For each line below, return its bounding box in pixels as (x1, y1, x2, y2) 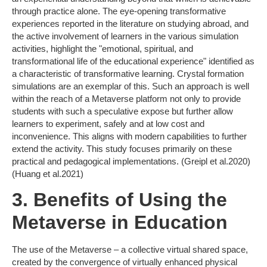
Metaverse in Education (12, 211, 228, 233)
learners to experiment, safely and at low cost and (12, 118, 204, 129)
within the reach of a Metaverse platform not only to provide (12, 93, 241, 104)
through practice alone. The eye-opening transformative (12, 5, 226, 16)
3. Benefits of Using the (12, 188, 227, 210)
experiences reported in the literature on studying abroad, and (12, 18, 249, 29)
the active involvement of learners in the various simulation (12, 30, 238, 41)
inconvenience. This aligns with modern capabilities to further (12, 131, 247, 141)
